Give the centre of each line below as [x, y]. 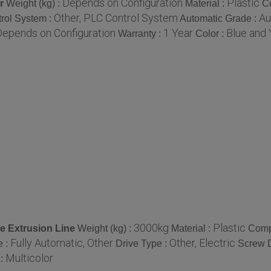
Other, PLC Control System [116, 18]
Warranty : [141, 33]
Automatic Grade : [219, 18]
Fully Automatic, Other [62, 243]
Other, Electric [202, 243]
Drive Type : [142, 243]
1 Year [178, 33]
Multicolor [29, 258]
